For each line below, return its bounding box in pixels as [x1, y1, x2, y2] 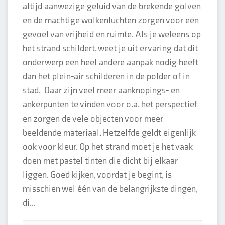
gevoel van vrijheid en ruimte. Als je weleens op [23, 29, 201, 40]
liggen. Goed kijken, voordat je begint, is [23, 170, 172, 180]
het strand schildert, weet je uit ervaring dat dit [23, 43, 198, 54]
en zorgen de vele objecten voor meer [23, 114, 163, 124]
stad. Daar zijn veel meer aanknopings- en [23, 85, 180, 96]
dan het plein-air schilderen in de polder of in [23, 71, 190, 82]
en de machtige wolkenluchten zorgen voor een [23, 15, 199, 26]
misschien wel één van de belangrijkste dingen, [23, 184, 197, 194]
